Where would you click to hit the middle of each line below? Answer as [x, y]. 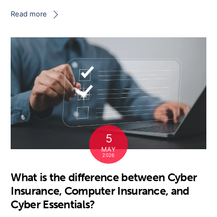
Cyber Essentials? [53, 205]
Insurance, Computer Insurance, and [100, 191]
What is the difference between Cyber [104, 178]
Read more [29, 14]
